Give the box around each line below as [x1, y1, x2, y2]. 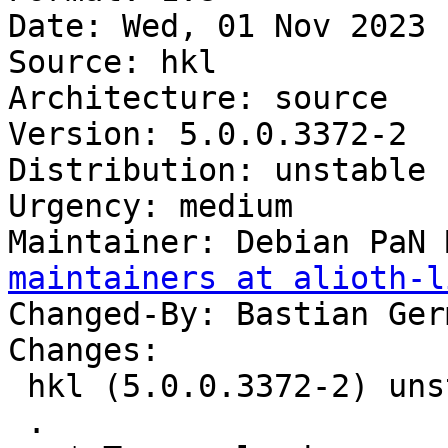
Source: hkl [8, 44, 217, 81]
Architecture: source [8, 80, 388, 117]
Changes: [8, 332, 160, 369]
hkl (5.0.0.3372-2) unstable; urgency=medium [8, 368, 27, 405]
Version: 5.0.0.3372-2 [8, 116, 407, 153]
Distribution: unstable [8, 152, 426, 189]
